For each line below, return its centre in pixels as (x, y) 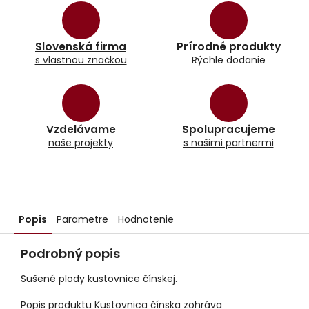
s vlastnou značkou (81, 60)
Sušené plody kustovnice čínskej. (99, 279)
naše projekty (81, 143)
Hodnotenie (146, 220)
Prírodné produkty (228, 47)
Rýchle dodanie (228, 60)
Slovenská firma (81, 47)
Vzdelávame (81, 130)
